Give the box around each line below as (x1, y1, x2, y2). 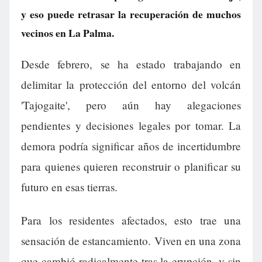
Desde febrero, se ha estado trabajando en (21, 57, 241, 72)
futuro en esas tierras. (21, 180, 118, 195)
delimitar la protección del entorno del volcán (21, 77, 241, 92)
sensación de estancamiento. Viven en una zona (21, 233, 241, 249)
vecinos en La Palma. (21, 25, 114, 40)
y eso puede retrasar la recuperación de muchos (21, 6, 241, 22)
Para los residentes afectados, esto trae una (21, 213, 241, 228)
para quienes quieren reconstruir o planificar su (21, 159, 241, 174)
